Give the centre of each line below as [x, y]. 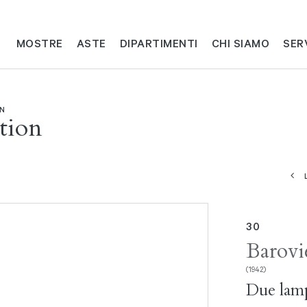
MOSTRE [39, 43]
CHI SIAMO [241, 43]
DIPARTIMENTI [159, 43]
